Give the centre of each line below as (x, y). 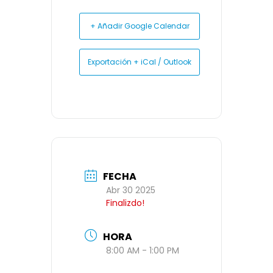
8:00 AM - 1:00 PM (143, 250)
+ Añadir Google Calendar (140, 26)
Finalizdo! (125, 203)
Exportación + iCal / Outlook (140, 62)
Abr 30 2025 (131, 190)
